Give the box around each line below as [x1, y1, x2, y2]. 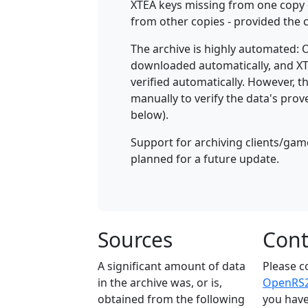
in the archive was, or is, [98, 275, 222, 290]
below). [131, 107, 168, 122]
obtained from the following [98, 291, 245, 307]
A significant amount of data [98, 258, 245, 274]
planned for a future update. [131, 151, 279, 166]
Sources [98, 225, 173, 254]
